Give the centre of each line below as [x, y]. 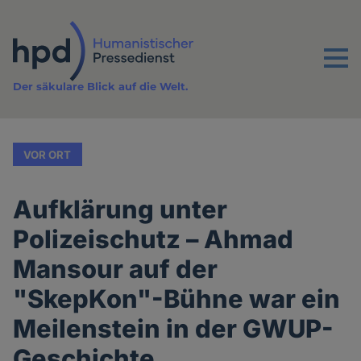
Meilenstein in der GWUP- [174, 329]
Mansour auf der [116, 269]
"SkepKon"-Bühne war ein [177, 299]
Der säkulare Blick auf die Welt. [101, 87]
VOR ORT [48, 154]
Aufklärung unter [120, 210]
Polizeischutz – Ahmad [154, 239]
